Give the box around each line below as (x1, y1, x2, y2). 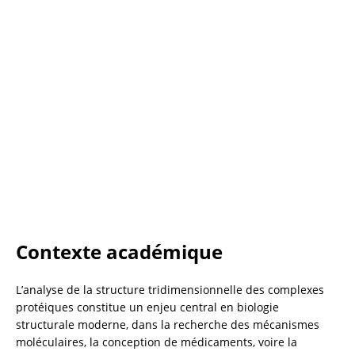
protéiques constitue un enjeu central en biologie (16, 299, 279, 315)
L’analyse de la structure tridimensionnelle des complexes (16, 281, 324, 297)
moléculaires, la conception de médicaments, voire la (16, 334, 297, 349)
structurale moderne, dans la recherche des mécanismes (16, 316, 319, 332)
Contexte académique (16, 238, 223, 265)
